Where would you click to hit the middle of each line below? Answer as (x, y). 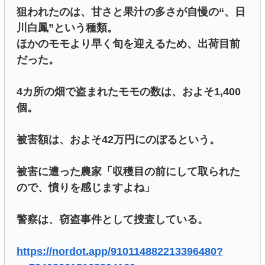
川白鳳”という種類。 (67, 28)
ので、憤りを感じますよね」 (86, 188)
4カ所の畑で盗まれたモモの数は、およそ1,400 (129, 92)
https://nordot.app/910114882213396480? (120, 252)
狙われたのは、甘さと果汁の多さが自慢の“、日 (131, 12)
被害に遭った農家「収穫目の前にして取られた (128, 172)
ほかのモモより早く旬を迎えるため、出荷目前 (128, 44)
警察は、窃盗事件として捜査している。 (112, 220)
